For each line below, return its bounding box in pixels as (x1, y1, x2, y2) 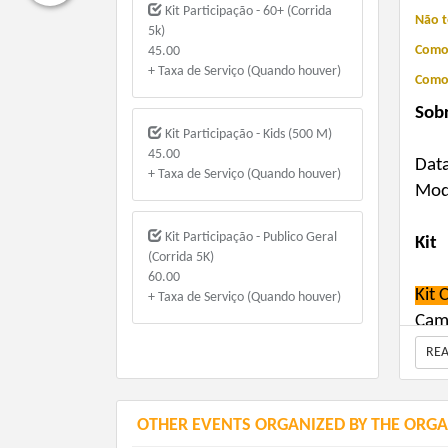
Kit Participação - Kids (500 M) (162, 127, 333, 143)
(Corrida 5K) (148, 250, 215, 266)
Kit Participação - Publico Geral (162, 230, 338, 246)
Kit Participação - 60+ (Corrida (162, 4, 333, 20)
